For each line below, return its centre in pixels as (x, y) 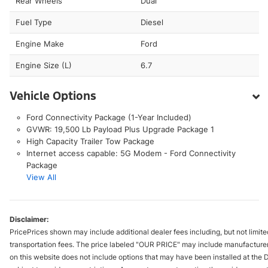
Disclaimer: (29, 219)
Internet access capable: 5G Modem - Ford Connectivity (131, 153)
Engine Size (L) (44, 65)
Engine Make (40, 43)
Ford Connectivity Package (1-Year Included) (109, 117)
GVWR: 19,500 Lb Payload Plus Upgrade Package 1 (120, 129)
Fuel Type (34, 22)
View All (41, 177)
